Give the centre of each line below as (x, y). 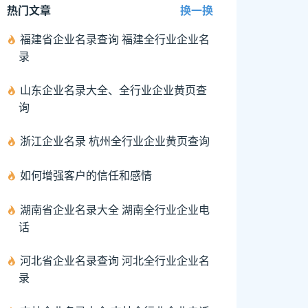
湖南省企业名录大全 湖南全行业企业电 (115, 209)
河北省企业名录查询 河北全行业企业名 (115, 260)
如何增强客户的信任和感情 (86, 175)
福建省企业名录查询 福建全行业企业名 (115, 38)
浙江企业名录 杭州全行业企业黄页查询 (115, 140)
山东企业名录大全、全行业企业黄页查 (113, 89)
